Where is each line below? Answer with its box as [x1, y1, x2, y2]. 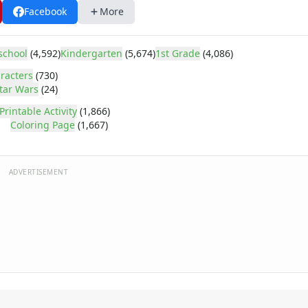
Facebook [24, 5, 67, 18]
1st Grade [155, 47, 200, 60]
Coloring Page [10, 118, 75, 131]
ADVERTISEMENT [8, 166, 69, 177]
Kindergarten [60, 47, 122, 60]
